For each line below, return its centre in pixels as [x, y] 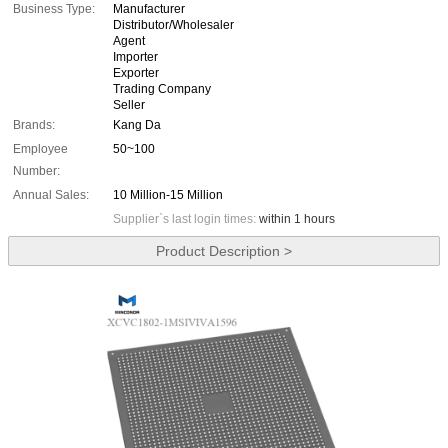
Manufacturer [149, 9]
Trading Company [162, 89]
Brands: [34, 125]
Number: [36, 171]
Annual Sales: [51, 195]
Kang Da [137, 125]
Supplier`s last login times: [186, 219]
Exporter [136, 73]
